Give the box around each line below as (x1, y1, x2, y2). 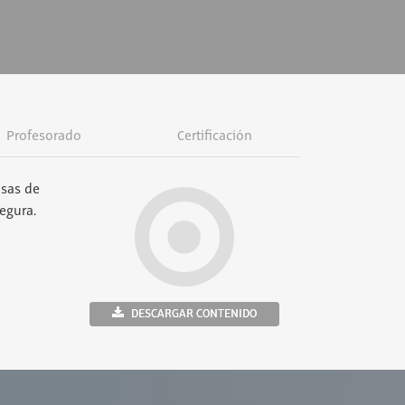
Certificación (176, 129, 252, 144)
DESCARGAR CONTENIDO (130, 307, 257, 320)
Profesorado (5, 129, 81, 144)
